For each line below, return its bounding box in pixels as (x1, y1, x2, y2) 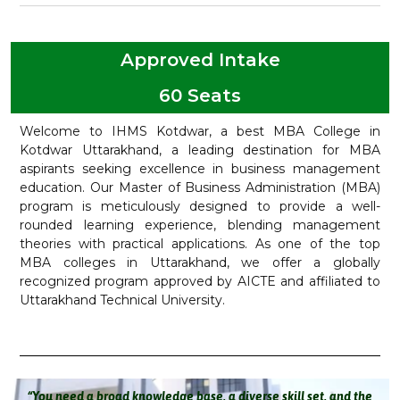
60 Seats (159, 85, 241, 106)
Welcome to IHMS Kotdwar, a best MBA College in (20, 123, 380, 139)
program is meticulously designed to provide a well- (20, 198, 380, 214)
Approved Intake (120, 49, 280, 71)
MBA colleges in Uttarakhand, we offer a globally (20, 254, 380, 271)
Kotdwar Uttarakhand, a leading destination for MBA (20, 142, 380, 158)
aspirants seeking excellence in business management (20, 161, 380, 177)
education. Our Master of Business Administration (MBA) (20, 179, 380, 196)
